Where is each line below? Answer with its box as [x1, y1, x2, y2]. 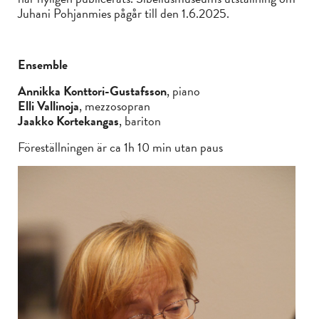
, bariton [119, 110, 161, 130]
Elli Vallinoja [18, 95, 79, 115]
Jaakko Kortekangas [18, 110, 119, 130]
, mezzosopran [79, 95, 150, 115]
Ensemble [18, 54, 68, 74]
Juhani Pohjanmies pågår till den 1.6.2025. [18, 3, 232, 23]
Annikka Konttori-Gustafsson [18, 80, 167, 100]
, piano [167, 80, 200, 100]
